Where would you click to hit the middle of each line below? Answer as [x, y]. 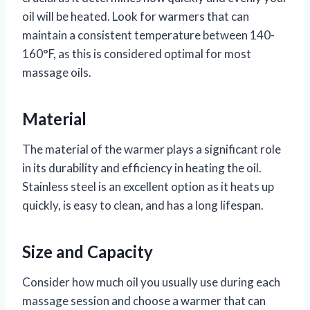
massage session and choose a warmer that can [144, 300]
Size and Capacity [88, 251]
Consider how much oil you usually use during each [151, 282]
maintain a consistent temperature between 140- [148, 35]
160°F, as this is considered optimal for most [137, 53]
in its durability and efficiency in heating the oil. [142, 167]
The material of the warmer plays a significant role [152, 149]
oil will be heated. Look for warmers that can [136, 16]
